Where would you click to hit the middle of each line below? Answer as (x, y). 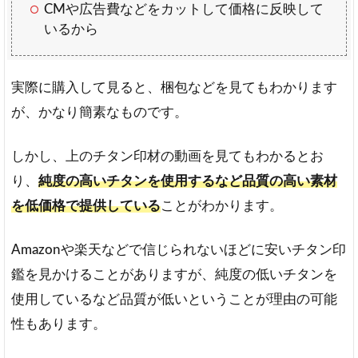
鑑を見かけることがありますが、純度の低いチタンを (174, 275)
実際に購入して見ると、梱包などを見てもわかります (174, 88)
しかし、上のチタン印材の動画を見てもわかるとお (167, 157)
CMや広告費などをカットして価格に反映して (184, 10)
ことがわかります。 (222, 206)
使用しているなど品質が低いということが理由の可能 (174, 300)
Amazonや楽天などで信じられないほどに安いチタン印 (179, 250)
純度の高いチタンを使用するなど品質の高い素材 (188, 181)
